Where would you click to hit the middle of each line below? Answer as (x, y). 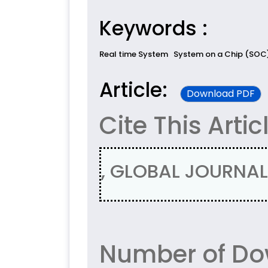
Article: (136, 90)
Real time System (134, 54)
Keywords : (153, 28)
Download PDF (221, 94)
